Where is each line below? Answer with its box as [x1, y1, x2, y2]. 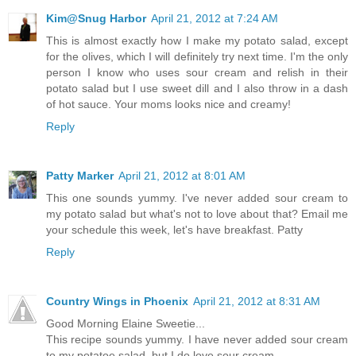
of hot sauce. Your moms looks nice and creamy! [46, 97, 291, 110]
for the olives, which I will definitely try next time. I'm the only [46, 49, 348, 63]
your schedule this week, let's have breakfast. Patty [46, 222, 303, 236]
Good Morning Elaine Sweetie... [46, 316, 205, 330]
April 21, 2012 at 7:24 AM [151, 11, 278, 25]
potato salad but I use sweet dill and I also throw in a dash [46, 81, 348, 95]
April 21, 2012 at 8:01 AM [118, 168, 246, 182]
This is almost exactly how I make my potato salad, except [46, 33, 348, 47]
